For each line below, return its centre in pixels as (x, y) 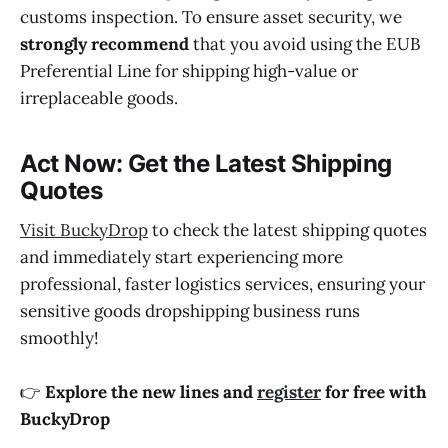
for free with (374, 392)
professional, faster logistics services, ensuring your (222, 284)
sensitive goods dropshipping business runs (190, 311)
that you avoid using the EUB (305, 43)
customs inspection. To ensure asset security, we (211, 16)
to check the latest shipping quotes (287, 230)
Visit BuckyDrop (84, 230)
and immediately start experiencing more (181, 257)
